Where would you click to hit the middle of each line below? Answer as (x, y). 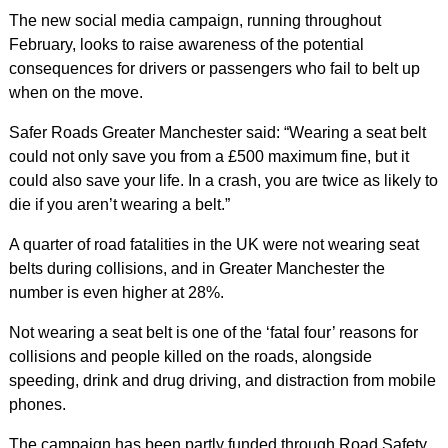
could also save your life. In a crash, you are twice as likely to (223, 181)
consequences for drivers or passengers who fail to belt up (214, 69)
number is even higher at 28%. (116, 293)
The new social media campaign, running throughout (194, 21)
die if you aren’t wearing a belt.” (119, 205)
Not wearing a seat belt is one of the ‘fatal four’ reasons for (213, 333)
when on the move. (75, 93)
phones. (37, 405)
